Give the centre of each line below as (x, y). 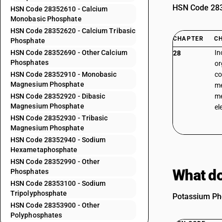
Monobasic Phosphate (46, 19)
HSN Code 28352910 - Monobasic (64, 74)
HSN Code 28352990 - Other (55, 162)
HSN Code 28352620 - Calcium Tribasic (73, 31)
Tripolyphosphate (39, 193)
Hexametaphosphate (44, 150)
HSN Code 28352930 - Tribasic (59, 118)
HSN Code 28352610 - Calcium (59, 9)
